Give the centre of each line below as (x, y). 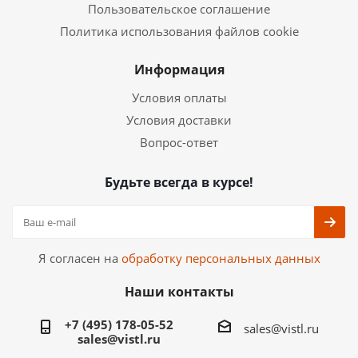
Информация (179, 70)
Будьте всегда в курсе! (179, 182)
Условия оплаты (179, 97)
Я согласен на (80, 258)
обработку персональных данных (221, 258)
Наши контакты (179, 292)
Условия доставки (179, 120)
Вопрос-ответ (179, 142)
